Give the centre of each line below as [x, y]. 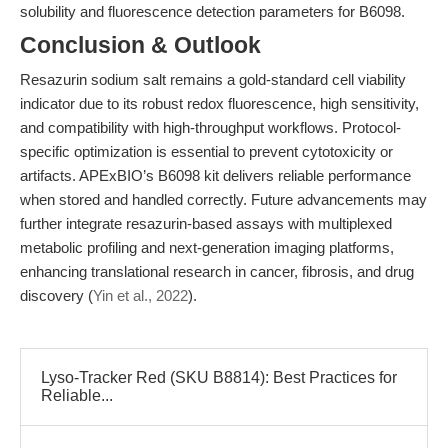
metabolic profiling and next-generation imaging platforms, [207, 247]
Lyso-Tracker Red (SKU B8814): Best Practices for [219, 377]
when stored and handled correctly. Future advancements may [223, 199]
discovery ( [56, 295]
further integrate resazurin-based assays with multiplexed [206, 223]
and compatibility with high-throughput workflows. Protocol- [210, 127]
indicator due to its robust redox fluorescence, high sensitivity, [219, 103]
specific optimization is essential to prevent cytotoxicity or [206, 151]
